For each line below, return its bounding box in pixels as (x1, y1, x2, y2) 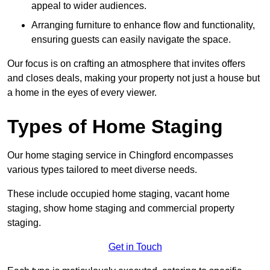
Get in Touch (108, 241, 162, 252)
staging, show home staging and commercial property (7, 202, 234, 213)
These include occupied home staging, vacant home (7, 188, 230, 199)
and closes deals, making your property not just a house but (7, 72, 260, 83)
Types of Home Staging (7, 115, 223, 137)
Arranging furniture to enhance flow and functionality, (31, 19, 255, 30)
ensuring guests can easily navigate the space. (31, 34, 231, 45)
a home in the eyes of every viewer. (7, 87, 157, 98)
